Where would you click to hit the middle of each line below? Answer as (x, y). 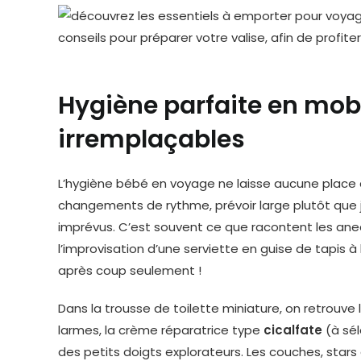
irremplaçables (151, 140)
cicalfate (293, 330)
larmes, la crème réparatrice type (161, 330)
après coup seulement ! (130, 271)
